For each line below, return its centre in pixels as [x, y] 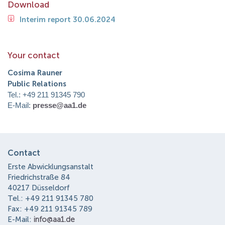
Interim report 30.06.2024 [68, 19]
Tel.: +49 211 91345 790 [46, 94]
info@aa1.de [54, 219]
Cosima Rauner [35, 73]
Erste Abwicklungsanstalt [50, 167]
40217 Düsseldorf [39, 188]
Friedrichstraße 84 [39, 177]
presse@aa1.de [60, 105]
